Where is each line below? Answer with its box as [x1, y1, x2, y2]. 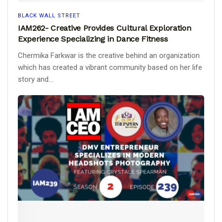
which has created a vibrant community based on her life [18, 63, 202, 72]
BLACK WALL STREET [18, 12, 80, 19]
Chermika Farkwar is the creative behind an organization [18, 51, 200, 60]
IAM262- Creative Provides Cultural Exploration [18, 23, 191, 33]
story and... [18, 75, 53, 84]
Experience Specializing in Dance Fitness [18, 34, 168, 44]
